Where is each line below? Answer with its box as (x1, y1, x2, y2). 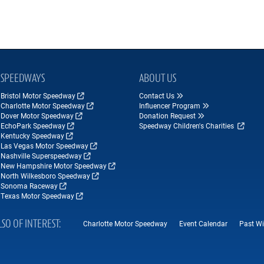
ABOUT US (138, 73, 176, 85)
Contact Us (138, 91, 174, 100)
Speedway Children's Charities (138, 121, 236, 130)
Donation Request (138, 111, 196, 120)
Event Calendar (179, 219, 227, 228)
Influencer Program (138, 101, 200, 110)
